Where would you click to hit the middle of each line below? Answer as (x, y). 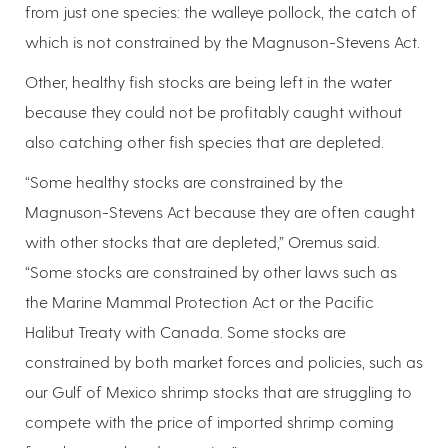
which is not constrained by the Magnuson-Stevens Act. (222, 42)
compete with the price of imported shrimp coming (209, 422)
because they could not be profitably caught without (213, 112)
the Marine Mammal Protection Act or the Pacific (199, 302)
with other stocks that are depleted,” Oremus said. (202, 242)
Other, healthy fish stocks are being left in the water (208, 82)
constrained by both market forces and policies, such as (224, 362)
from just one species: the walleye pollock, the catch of (221, 12)
